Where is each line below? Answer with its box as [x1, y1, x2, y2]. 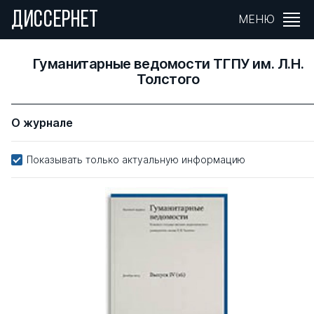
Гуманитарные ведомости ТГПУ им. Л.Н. [32, 55, 304, 72]
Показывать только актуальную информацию [27, 153, 245, 165]
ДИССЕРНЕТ [11, 8, 100, 33]
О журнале [11, 116, 73, 130]
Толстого [137, 71, 200, 88]
